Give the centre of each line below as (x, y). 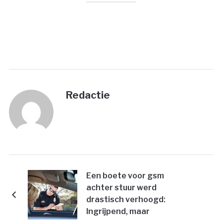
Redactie (88, 95)
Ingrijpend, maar (118, 212)
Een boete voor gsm (125, 176)
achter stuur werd (121, 188)
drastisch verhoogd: (126, 200)
